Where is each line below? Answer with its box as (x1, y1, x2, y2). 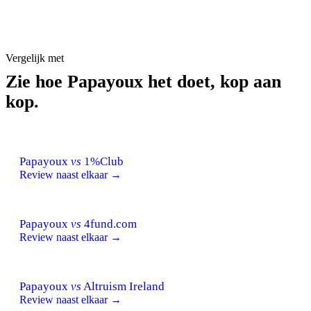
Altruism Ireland (81, 279, 165, 293)
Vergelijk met (6, 51, 64, 64)
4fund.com (81, 217, 137, 230)
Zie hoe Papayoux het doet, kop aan (6, 71, 281, 92)
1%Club (81, 154, 124, 168)
